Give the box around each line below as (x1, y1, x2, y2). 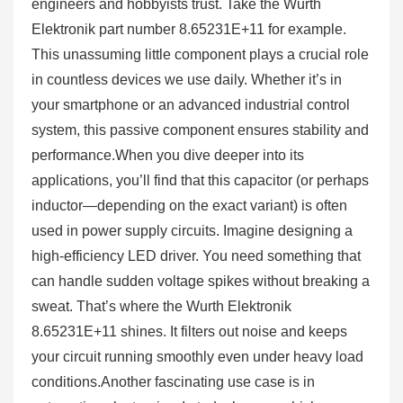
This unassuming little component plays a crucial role (31, 47, 369, 62)
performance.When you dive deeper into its (31, 148, 304, 163)
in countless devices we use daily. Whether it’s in (31, 72, 342, 87)
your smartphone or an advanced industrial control (31, 97, 350, 112)
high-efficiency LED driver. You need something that (31, 248, 361, 264)
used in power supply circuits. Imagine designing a (31, 223, 353, 238)
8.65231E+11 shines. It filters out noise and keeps (31, 324, 347, 339)
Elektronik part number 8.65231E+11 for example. (31, 22, 346, 37)
